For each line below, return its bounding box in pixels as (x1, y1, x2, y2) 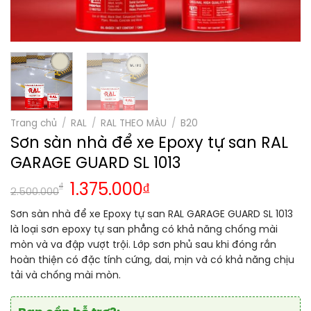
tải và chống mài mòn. (10, 270, 121, 281)
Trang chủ (10, 118, 57, 128)
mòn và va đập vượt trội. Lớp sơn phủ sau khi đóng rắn (10, 239, 276, 251)
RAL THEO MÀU (101, 118, 167, 128)
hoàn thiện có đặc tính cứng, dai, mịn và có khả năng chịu (10, 255, 294, 266)
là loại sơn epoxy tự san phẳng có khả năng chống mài (10, 224, 278, 235)
